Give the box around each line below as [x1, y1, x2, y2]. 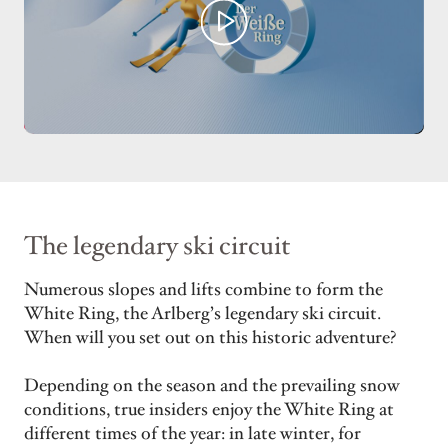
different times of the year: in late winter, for [24, 422, 361, 446]
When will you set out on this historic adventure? [24, 326, 396, 350]
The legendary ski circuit [24, 229, 291, 263]
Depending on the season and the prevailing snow [24, 374, 400, 398]
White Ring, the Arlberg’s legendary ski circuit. [24, 302, 381, 326]
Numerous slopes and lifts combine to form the [24, 278, 383, 302]
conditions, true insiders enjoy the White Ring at [24, 398, 394, 422]
